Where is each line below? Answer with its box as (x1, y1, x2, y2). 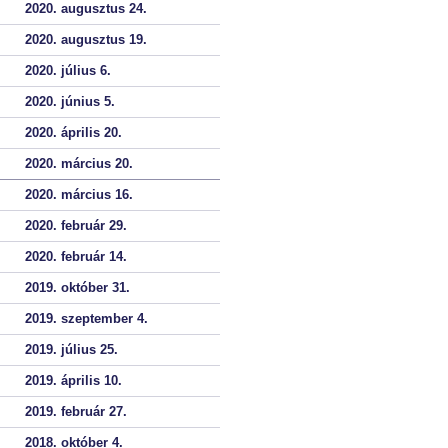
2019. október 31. (25, 280, 130, 295)
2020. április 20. (25, 125, 122, 140)
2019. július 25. (25, 342, 118, 357)
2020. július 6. (25, 63, 111, 78)
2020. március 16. (25, 187, 133, 202)
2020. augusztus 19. (25, 32, 147, 47)
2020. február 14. (25, 249, 127, 264)
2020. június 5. (25, 94, 115, 109)
